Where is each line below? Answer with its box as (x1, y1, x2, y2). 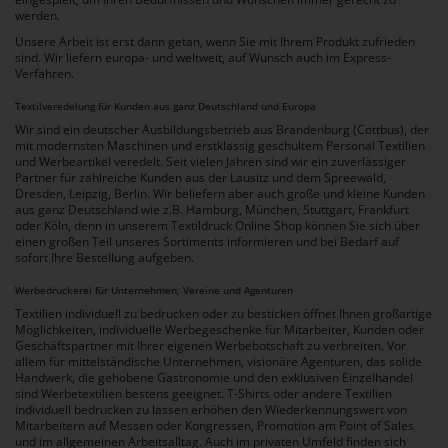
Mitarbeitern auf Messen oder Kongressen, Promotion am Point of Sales (15, 417, 414, 435)
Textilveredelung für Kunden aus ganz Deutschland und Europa (15, 100, 316, 114)
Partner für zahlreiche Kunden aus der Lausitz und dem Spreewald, (15, 169, 386, 187)
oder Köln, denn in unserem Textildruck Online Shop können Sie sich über (15, 217, 420, 235)
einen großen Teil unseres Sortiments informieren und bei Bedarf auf (15, 233, 399, 251)
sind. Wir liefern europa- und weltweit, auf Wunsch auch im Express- (15, 49, 391, 67)
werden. (15, 7, 60, 25)
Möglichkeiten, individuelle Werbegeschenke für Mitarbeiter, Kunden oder (15, 321, 424, 339)
